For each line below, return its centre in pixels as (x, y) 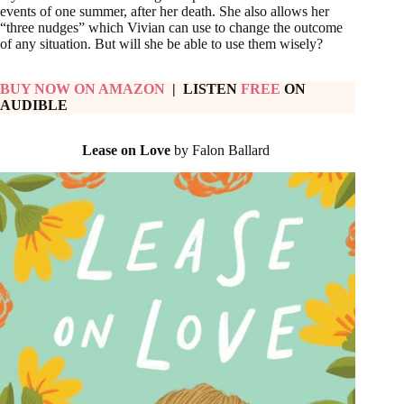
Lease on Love (127, 150)
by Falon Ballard (222, 150)
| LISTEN (205, 89)
